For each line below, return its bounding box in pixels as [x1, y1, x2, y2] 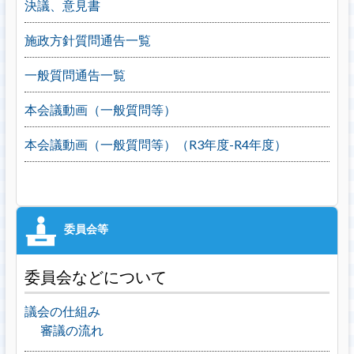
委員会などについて [24, 267, 167, 286]
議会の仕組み [24, 303, 100, 318]
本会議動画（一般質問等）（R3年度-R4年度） [24, 137, 287, 152]
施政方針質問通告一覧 [24, 32, 151, 47]
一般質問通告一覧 [24, 67, 126, 82]
